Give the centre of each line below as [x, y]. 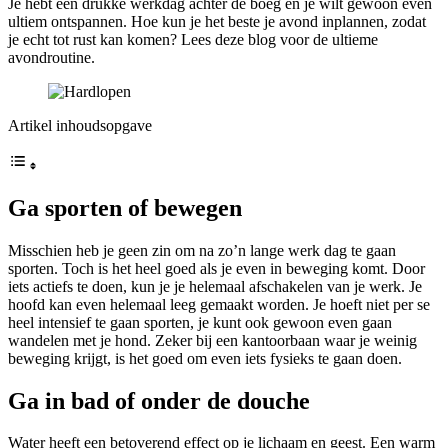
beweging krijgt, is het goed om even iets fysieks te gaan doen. [205, 358]
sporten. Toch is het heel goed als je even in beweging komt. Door [216, 268]
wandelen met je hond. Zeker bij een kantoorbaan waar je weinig [212, 340]
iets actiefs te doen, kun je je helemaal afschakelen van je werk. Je [215, 286]
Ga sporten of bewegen [125, 207]
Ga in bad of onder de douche [159, 400]
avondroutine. [51, 57]
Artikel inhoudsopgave [80, 125]
